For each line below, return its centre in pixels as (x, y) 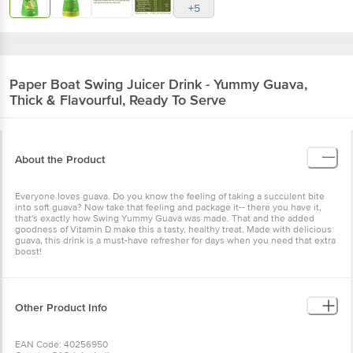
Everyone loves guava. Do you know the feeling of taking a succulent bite (170, 196)
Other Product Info (61, 307)
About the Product (60, 159)
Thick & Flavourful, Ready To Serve (118, 100)
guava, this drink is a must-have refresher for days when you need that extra (175, 240)
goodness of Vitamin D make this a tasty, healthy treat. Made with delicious (173, 229)
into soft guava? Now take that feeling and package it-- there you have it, (168, 207)
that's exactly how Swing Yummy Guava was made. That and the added (165, 218)
